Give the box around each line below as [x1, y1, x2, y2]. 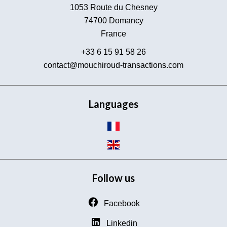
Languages [89, 98, 138, 110]
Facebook [103, 199, 140, 208]
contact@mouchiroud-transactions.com [44, 61, 183, 69]
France [101, 29, 126, 38]
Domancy [106, 16, 143, 25]
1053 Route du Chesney [69, 3, 158, 12]
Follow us [92, 171, 135, 184]
